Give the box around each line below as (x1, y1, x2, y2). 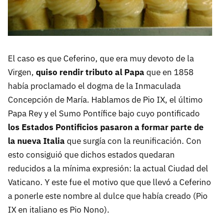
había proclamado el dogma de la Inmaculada (8, 80, 181, 91)
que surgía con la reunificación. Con (65, 135, 201, 146)
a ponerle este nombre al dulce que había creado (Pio (8, 190, 208, 201)
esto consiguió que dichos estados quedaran (8, 149, 175, 160)
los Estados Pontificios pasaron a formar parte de (8, 121, 204, 133)
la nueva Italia (8, 135, 65, 146)
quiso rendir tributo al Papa (36, 66, 144, 78)
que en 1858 (144, 66, 193, 78)
